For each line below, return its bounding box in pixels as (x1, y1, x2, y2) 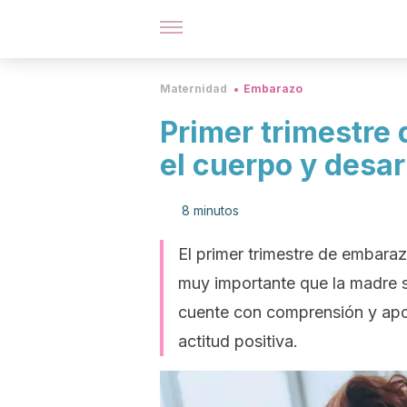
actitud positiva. (178, 332, 298, 351)
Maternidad (160, 82, 227, 95)
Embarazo (243, 82, 303, 95)
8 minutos (182, 203, 239, 218)
